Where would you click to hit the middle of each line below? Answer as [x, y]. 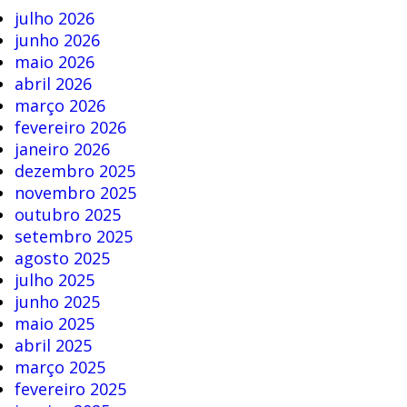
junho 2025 [57, 302]
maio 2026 [54, 62]
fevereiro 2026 [70, 128]
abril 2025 [53, 346]
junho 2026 [57, 40]
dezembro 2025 [74, 171]
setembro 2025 [73, 237]
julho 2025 [54, 280]
